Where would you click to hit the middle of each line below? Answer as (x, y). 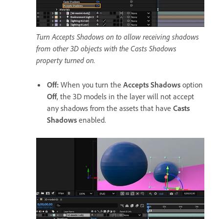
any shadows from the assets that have (110, 108)
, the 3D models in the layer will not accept (125, 96)
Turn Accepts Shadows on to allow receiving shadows (118, 37)
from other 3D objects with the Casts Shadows (106, 48)
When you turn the (92, 85)
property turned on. (66, 60)
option (193, 85)
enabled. (91, 120)
